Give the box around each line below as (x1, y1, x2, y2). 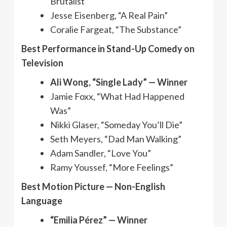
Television (21, 57, 63, 68)
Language (21, 195, 62, 206)
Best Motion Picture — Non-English (21, 180, 165, 192)
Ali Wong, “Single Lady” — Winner (50, 76, 187, 88)
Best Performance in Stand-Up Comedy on (21, 43, 195, 54)
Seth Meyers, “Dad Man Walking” (50, 133, 181, 144)
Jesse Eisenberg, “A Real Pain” (50, 9, 168, 21)
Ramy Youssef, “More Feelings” (50, 161, 173, 173)
